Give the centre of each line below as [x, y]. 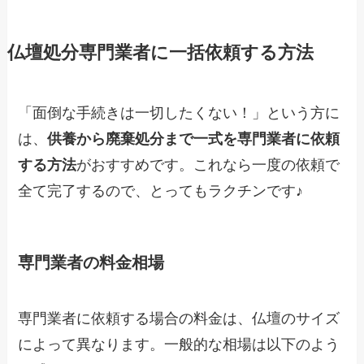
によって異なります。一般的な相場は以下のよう [179, 345]
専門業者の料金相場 [91, 262]
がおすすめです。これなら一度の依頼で [208, 165]
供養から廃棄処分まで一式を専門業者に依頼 [194, 139]
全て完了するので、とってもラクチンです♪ [161, 191]
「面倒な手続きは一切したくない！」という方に [179, 113]
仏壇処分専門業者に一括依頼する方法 [160, 52]
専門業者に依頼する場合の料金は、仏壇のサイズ [179, 319]
